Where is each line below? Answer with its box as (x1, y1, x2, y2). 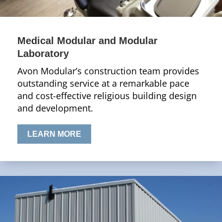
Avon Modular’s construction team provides (17, 64, 199, 77)
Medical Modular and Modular (17, 35, 158, 46)
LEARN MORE (27, 129, 81, 138)
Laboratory (17, 48, 69, 59)
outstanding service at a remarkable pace (17, 77, 189, 89)
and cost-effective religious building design (17, 89, 197, 102)
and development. (17, 102, 93, 114)
